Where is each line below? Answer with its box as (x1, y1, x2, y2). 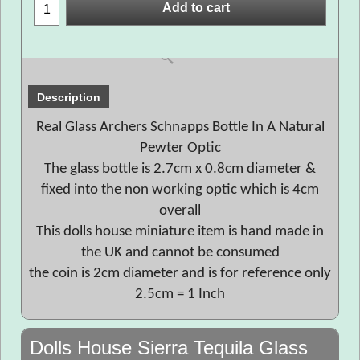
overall (159, 203, 201, 219)
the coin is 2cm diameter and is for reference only (29, 266, 331, 281)
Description (37, 91, 100, 104)
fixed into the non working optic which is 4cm (41, 182, 319, 198)
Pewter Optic (139, 141, 221, 156)
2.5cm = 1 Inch (135, 287, 225, 302)
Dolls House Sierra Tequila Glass (30, 337, 308, 358)
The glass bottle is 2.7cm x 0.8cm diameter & (44, 162, 316, 177)
